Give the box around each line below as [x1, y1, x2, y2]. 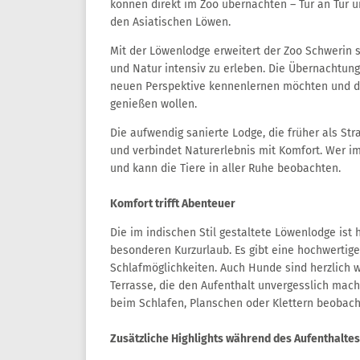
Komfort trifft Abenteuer [110, 197, 235, 211]
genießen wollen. [110, 97, 197, 111]
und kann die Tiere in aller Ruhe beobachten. [110, 162, 341, 175]
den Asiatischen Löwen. [110, 15, 231, 29]
